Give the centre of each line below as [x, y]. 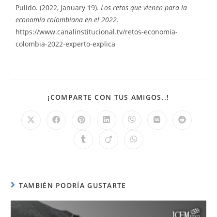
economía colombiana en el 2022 [66, 20]
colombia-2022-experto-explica [66, 44]
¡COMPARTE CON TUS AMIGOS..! [108, 97]
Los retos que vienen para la [144, 8]
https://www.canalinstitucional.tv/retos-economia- [97, 32]
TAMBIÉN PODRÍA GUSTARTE [72, 186]
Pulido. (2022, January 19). [58, 8]
